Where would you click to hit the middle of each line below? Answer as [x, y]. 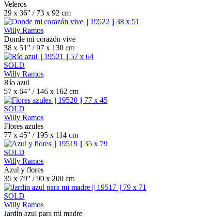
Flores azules [24, 126]
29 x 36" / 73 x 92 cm [37, 13]
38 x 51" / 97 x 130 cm [39, 48]
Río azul [17, 83]
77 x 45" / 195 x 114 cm [41, 135]
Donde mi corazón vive [40, 39]
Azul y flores [24, 170]
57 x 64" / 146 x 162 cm [41, 91]
